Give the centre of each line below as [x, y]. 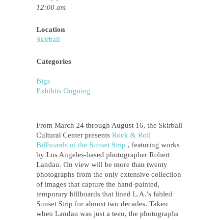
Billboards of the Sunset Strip [82, 145]
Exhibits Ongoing [63, 91]
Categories [54, 61]
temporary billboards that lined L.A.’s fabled [104, 194]
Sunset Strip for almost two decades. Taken [102, 204]
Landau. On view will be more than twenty [102, 165]
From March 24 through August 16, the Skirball [109, 125]
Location [51, 29]
